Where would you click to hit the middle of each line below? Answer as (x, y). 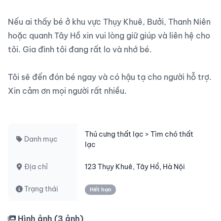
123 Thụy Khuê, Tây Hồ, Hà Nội (135, 167)
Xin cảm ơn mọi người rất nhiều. (67, 91)
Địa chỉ (35, 167)
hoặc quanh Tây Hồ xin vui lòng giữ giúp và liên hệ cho (109, 36)
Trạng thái (40, 189)
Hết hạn (100, 189)
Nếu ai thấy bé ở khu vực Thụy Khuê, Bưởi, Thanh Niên (109, 22)
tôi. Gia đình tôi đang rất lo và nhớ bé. (80, 49)
